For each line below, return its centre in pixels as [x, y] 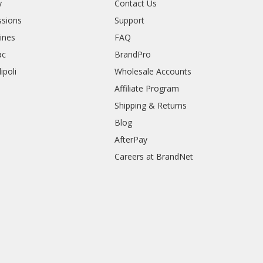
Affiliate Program [147, 89]
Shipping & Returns [151, 106]
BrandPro [133, 55]
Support [130, 21]
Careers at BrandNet [154, 157]
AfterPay [131, 140]
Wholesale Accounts [153, 72]
